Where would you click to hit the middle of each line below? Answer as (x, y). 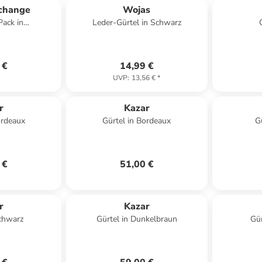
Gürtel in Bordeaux (137, 121)
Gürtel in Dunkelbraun (137, 219)
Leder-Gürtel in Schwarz (137, 23)
